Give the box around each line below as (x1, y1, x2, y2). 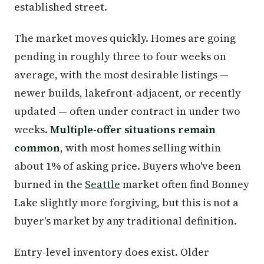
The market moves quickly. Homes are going (14, 31, 236, 45)
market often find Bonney (120, 177, 249, 192)
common (14, 140, 60, 155)
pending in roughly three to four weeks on (14, 49, 226, 64)
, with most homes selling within (60, 140, 221, 155)
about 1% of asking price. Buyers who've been (14, 159, 241, 173)
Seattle (85, 177, 120, 192)
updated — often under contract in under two (14, 104, 240, 118)
